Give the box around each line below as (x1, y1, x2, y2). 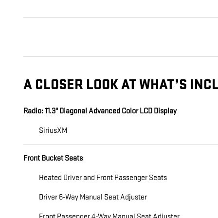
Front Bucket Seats (23, 154, 83, 163)
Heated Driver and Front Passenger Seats (39, 173, 167, 183)
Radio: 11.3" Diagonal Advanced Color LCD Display (23, 107, 177, 116)
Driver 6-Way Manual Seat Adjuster (39, 193, 147, 202)
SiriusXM (39, 126, 67, 136)
